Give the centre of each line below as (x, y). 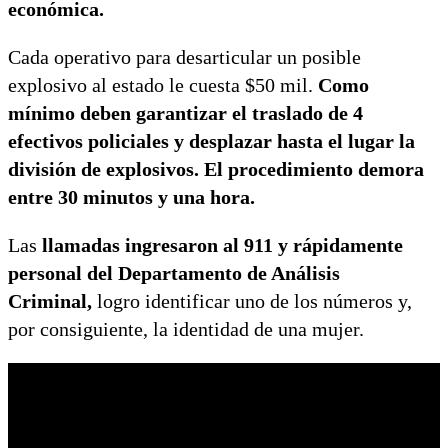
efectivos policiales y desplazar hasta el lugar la (211, 140)
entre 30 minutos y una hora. (131, 196)
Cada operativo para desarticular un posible (184, 56)
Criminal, (50, 300)
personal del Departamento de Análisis (174, 272)
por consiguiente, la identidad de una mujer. (186, 328)
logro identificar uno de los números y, (252, 300)
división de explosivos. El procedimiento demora (216, 168)
